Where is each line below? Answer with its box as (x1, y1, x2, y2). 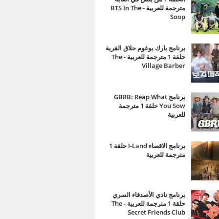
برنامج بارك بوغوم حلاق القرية (106, 44, 185, 52)
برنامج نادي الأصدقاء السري (112, 190, 185, 199)
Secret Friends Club (128, 208, 185, 217)
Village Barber (142, 61, 185, 70)
